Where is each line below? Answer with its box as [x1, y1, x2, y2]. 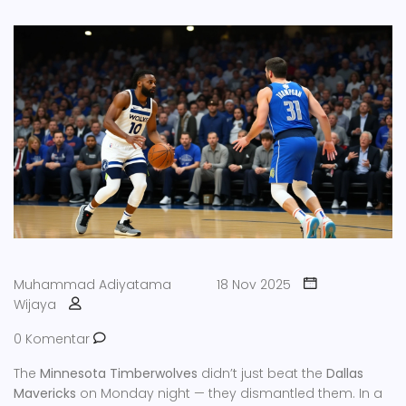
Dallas [326, 364, 363, 383]
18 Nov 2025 [217, 275, 291, 295]
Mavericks [14, 384, 76, 403]
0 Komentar [14, 330, 93, 349]
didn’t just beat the [198, 364, 326, 383]
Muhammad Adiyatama [14, 275, 171, 295]
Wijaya [14, 295, 56, 314]
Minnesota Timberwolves [40, 364, 198, 383]
